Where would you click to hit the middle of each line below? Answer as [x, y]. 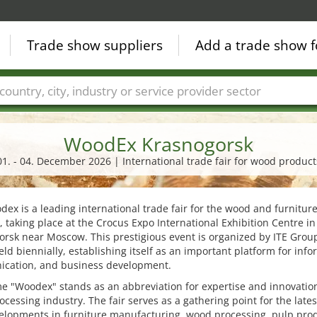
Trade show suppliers [95, 45]
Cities [81, 112]
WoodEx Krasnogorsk [158, 144]
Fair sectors [143, 112]
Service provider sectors [251, 112]
